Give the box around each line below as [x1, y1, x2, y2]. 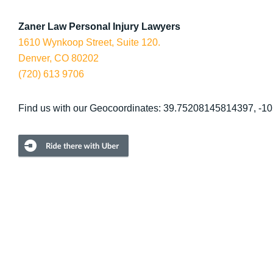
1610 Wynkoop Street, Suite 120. [18, 37, 160, 48]
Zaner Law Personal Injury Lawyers [18, 21, 186, 32]
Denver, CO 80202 [18, 53, 99, 63]
